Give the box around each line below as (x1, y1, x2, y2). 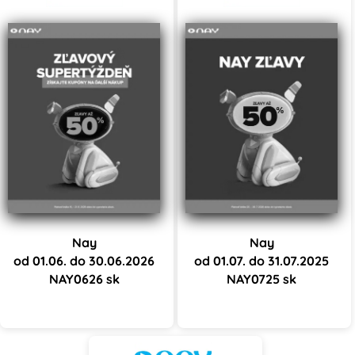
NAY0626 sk (48, 270, 120, 287)
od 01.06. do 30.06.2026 (13, 252, 155, 269)
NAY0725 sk (227, 270, 296, 287)
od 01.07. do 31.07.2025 (194, 252, 329, 269)
